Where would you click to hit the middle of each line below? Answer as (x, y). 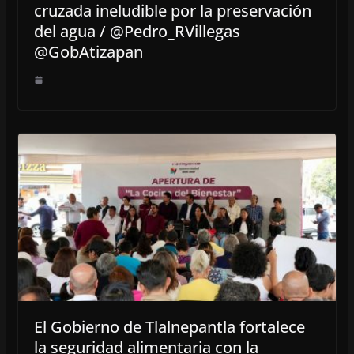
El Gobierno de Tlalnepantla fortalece (169, 326)
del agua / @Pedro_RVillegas (137, 32)
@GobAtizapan (88, 52)
